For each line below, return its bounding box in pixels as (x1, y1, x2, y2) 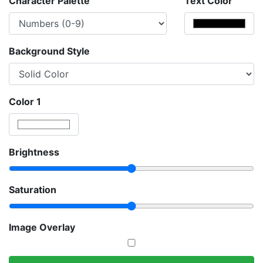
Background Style (9, 45, 90, 57)
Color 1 (9, 95, 41, 107)
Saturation (9, 183, 56, 195)
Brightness (9, 146, 59, 158)
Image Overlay (9, 221, 75, 233)
